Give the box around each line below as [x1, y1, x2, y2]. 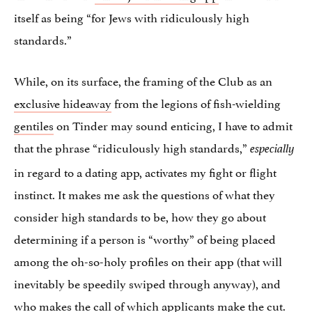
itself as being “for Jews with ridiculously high [14, 7, 249, 26]
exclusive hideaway [14, 93, 111, 111]
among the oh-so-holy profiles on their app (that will [14, 251, 282, 270]
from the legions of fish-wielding [111, 93, 281, 111]
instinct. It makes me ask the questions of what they [14, 184, 275, 203]
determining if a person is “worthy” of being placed [14, 228, 276, 247]
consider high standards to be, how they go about [14, 206, 266, 225]
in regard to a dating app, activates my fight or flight [14, 162, 276, 180]
